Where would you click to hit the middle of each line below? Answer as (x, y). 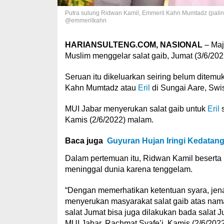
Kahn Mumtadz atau (101, 88)
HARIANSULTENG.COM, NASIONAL (133, 45)
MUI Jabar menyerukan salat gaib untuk (136, 109)
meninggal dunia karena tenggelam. (128, 169)
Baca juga (84, 141)
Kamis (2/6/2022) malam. (109, 120)
